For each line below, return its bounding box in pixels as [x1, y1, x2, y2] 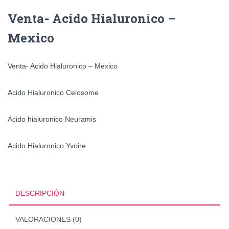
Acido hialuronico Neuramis [8, 114, 96, 123]
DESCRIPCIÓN [15, 189, 64, 197]
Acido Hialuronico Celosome [8, 88, 99, 97]
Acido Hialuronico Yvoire [8, 141, 86, 150]
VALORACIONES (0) [15, 215, 82, 223]
